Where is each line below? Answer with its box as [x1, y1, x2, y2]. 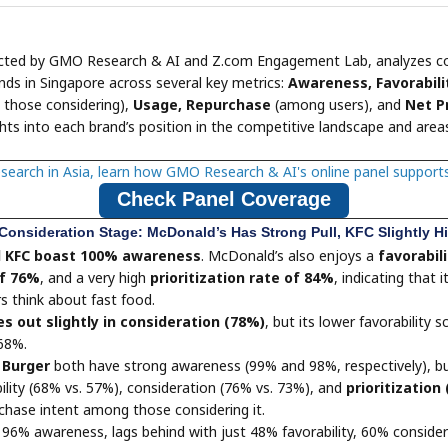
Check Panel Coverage [117, 188, 331, 210]
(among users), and [271, 95, 405, 114]
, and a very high [40, 268, 150, 287]
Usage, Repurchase [133, 95, 271, 114]
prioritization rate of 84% [150, 268, 334, 287]
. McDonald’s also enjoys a [201, 246, 374, 265]
